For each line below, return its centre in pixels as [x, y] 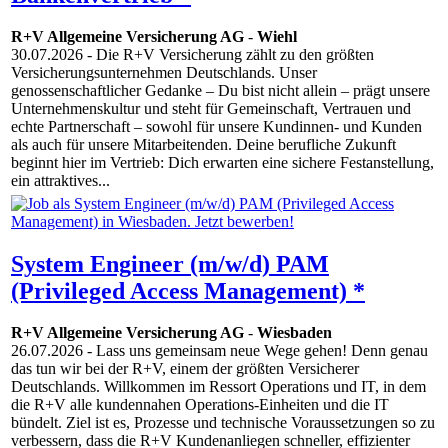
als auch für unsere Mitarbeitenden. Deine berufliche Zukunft [203, 145]
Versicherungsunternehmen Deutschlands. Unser [164, 73]
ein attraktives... [60, 181]
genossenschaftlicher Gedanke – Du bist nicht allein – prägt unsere [220, 91]
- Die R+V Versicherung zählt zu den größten [228, 55]
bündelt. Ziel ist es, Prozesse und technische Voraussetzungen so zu [223, 423]
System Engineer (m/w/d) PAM [170, 263]
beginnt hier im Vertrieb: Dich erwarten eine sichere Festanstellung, [222, 163]
